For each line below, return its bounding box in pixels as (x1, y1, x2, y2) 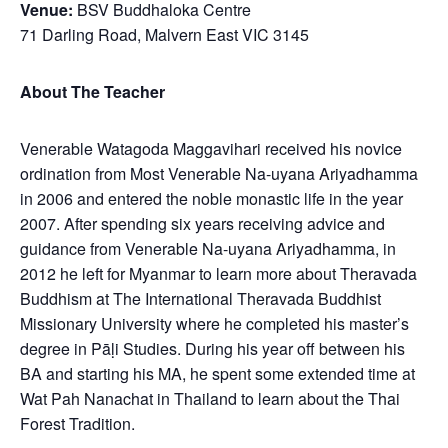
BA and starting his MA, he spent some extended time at (20, 361, 415, 385)
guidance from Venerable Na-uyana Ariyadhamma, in (20, 236, 396, 260)
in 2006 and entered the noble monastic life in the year (20, 186, 403, 210)
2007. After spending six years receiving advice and (20, 211, 385, 235)
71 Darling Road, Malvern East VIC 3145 (20, 22, 309, 46)
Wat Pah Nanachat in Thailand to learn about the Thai (20, 386, 400, 410)
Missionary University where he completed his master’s (20, 311, 409, 335)
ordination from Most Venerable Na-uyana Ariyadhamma (20, 161, 418, 185)
